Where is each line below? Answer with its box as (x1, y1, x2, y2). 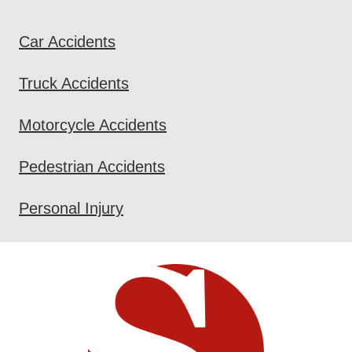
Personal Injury (19, 199, 123, 217)
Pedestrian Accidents (19, 157, 165, 175)
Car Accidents (19, 32, 115, 50)
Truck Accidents (19, 74, 129, 92)
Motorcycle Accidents (19, 115, 167, 134)
